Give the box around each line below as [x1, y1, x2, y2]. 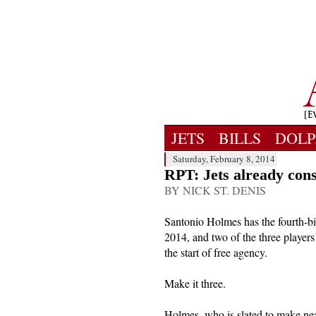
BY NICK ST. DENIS [164, 183, 266, 197]
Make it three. [164, 276, 226, 291]
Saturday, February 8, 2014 [173, 152, 275, 165]
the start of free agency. [164, 245, 267, 260]
